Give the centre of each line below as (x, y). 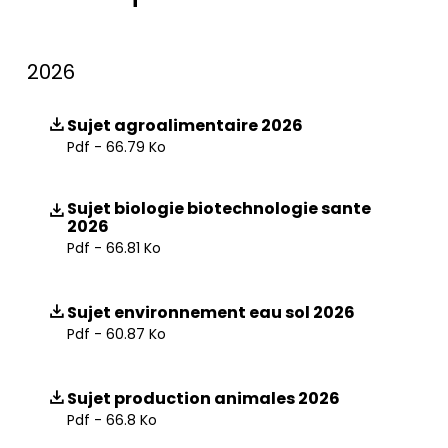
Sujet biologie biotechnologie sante (219, 208)
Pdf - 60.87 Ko (116, 334)
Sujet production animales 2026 (203, 398)
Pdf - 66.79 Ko (116, 147)
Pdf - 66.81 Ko (114, 248)
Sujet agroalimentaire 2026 (185, 125)
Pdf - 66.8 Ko (112, 420)
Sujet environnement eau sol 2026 (211, 312)
